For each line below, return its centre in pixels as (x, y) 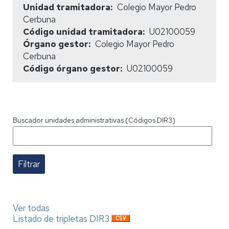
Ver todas (31, 208)
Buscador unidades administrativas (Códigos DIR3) (94, 120)
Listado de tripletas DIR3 (61, 219)
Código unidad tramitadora (83, 31)
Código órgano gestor (72, 68)
